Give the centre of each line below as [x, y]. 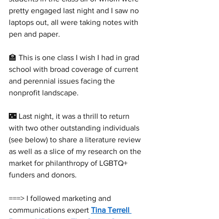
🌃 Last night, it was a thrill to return [70, 116]
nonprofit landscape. [45, 92]
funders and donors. [44, 175]
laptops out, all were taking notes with [75, 22]
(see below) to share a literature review [76, 139]
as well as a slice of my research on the [76, 151]
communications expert [50, 210]
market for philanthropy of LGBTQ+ [69, 163]
